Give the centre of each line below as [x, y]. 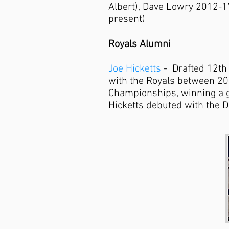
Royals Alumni [140, 44]
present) [127, 19]
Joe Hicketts [135, 69]
